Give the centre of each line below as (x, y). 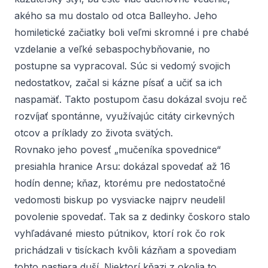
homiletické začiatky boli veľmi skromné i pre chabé (132, 32)
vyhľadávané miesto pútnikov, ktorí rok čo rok (120, 233)
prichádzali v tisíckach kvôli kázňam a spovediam (125, 250)
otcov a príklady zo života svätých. (94, 133)
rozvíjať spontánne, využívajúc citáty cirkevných (124, 116)
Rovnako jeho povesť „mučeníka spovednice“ (118, 150)
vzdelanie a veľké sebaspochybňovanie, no (112, 49)
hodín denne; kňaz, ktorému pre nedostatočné (120, 183)
